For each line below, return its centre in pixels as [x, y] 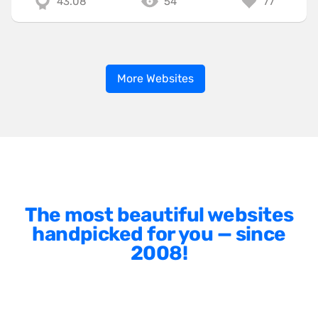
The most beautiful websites [159, 214]
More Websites [155, 78]
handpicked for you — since [159, 234]
